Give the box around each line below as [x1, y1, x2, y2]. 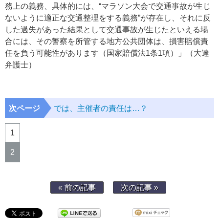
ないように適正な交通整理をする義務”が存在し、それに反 [5, 14, 211, 22]
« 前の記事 [58, 183, 96, 192]
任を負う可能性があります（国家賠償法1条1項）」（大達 [5, 49, 209, 58]
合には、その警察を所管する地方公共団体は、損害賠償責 [5, 37, 208, 46]
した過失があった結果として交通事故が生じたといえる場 [5, 25, 208, 34]
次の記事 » [121, 183, 158, 192]
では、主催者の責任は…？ [54, 104, 148, 113]
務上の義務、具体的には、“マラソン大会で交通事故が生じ [5, 2, 211, 11]
